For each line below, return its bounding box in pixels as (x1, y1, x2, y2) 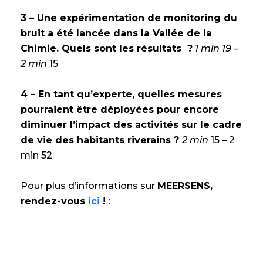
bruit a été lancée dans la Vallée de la (21, 27, 212, 39)
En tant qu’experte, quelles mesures (38, 88, 222, 100)
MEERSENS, (157, 180, 213, 191)
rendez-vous (21, 195, 88, 207)
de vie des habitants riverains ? (21, 134, 182, 146)
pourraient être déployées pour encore (21, 103, 219, 115)
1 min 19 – (195, 42, 238, 54)
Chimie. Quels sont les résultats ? (21, 42, 193, 54)
